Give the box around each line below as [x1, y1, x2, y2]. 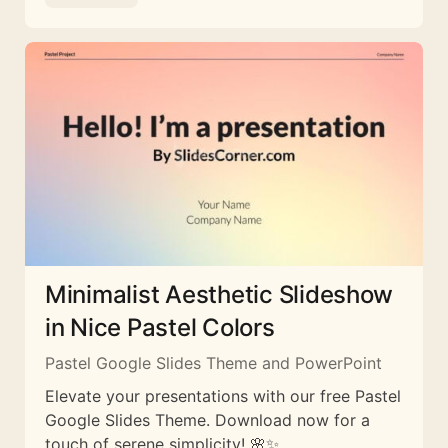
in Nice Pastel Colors [45, 312, 275, 342]
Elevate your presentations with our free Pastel [45, 385, 401, 406]
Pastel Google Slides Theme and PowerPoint [45, 352, 382, 373]
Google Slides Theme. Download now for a [45, 409, 370, 430]
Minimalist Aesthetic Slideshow [45, 279, 394, 309]
